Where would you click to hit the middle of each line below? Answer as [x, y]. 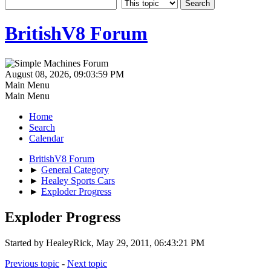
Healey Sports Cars [78, 180]
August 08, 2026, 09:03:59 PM [64, 74]
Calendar [46, 138]
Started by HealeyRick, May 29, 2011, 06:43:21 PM [105, 243]
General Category [75, 169]
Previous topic [32, 263]
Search [42, 127]
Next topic [87, 263]
